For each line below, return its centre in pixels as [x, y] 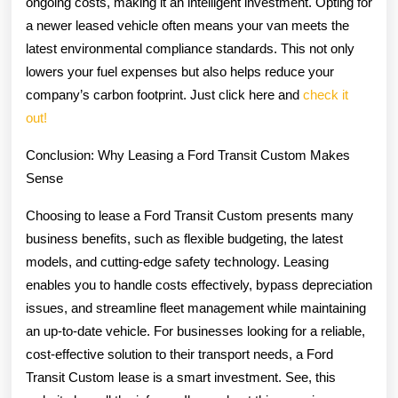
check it [326, 95]
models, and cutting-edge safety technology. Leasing [177, 262]
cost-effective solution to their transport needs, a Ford [179, 354]
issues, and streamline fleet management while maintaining [196, 308]
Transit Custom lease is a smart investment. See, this [181, 377]
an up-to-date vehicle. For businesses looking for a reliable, [195, 331]
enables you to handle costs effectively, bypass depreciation [199, 285]
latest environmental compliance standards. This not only [190, 48]
